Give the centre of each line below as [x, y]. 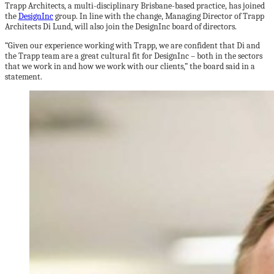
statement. [24, 77]
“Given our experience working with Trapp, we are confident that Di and [132, 46]
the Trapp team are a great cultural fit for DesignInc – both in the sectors [134, 56]
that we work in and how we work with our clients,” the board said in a [130, 66]
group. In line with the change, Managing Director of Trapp [159, 16]
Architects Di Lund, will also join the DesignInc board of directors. [121, 27]
